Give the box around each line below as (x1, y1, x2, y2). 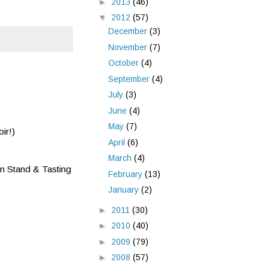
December (108, 26, 150, 36)
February (108, 169, 145, 179)
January (108, 185, 141, 195)
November (108, 42, 150, 52)
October (108, 58, 141, 68)
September (108, 74, 152, 84)
